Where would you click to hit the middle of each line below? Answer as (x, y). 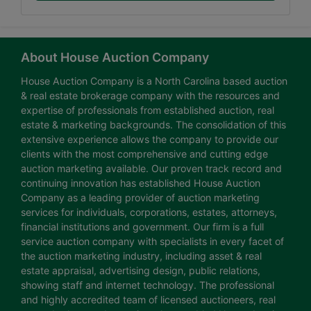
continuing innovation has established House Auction (141, 183)
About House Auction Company (115, 58)
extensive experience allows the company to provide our (150, 140)
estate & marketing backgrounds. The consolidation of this (153, 125)
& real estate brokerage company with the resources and (150, 96)
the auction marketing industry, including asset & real (141, 256)
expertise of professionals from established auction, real (148, 110)
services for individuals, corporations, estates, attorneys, (149, 212)
